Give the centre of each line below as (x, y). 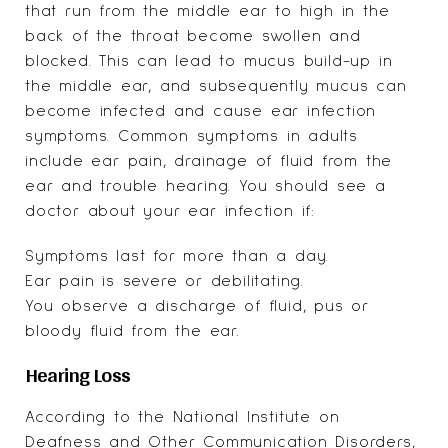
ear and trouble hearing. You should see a (205, 185)
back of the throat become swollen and (193, 35)
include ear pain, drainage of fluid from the (209, 160)
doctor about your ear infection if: (170, 210)
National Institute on (256, 416)
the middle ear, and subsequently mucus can (216, 85)
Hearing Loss (77, 373)
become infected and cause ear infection (201, 110)
